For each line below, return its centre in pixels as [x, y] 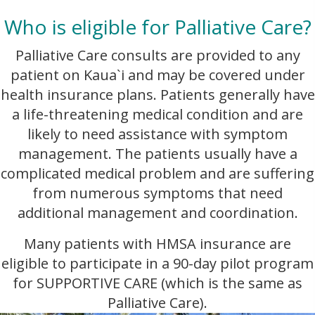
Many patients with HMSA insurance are [157, 244]
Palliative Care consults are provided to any [157, 56]
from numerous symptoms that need [157, 193]
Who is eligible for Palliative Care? [157, 27]
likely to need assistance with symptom [157, 134]
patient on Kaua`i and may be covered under [157, 75]
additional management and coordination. [157, 213]
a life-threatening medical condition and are [157, 115]
